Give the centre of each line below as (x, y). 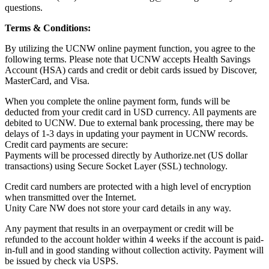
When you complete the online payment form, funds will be (117, 101)
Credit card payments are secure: (66, 144)
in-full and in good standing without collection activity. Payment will (134, 250)
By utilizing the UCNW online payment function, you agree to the (130, 48)
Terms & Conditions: (48, 28)
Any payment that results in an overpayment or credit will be (119, 228)
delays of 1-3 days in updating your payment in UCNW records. (126, 133)
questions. (24, 7)
